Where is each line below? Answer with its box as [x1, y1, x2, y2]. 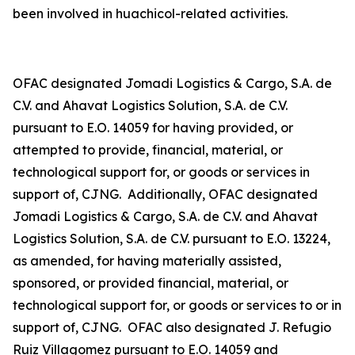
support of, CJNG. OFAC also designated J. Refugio [13, 319, 331, 336]
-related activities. [175, 6, 291, 22]
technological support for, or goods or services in [13, 164, 310, 181]
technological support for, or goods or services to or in [13, 297, 342, 314]
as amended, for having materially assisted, [13, 253, 281, 269]
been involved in [13, 6, 116, 22]
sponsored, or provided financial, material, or [13, 275, 288, 292]
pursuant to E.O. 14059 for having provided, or [13, 120, 293, 136]
